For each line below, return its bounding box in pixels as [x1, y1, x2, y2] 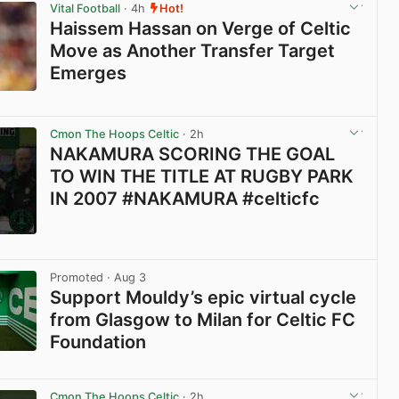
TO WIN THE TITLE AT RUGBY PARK [50, 166, 354, 188]
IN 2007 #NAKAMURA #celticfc [50, 188, 321, 210]
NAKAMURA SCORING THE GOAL [50, 143, 336, 166]
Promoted [50, 271, 104, 285]
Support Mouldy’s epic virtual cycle [50, 287, 357, 309]
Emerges [50, 61, 127, 84]
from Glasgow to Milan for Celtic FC [50, 309, 356, 331]
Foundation [50, 331, 147, 354]
